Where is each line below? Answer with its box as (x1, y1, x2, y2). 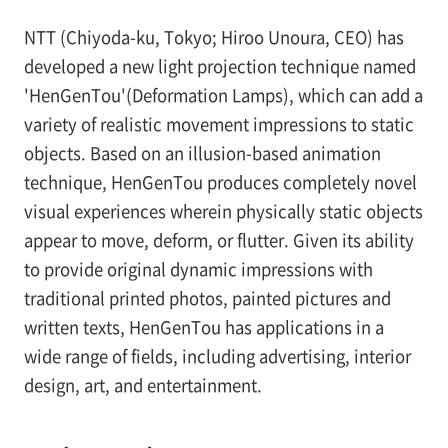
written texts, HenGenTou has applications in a (23, 315, 384, 340)
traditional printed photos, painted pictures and (23, 286, 391, 311)
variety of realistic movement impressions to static (23, 112, 414, 137)
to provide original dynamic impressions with (23, 257, 373, 282)
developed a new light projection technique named (23, 54, 416, 79)
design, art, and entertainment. (23, 373, 262, 398)
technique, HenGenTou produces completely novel (23, 170, 417, 195)
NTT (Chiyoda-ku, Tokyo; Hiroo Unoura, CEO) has (23, 25, 404, 50)
